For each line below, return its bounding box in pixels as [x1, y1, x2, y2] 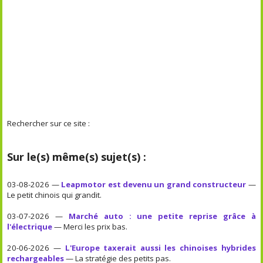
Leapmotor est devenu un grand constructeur [61, 178, 247, 190]
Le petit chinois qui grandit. [7, 189, 102, 200]
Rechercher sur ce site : [7, 117, 90, 129]
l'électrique [7, 221, 53, 232]
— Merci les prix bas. [52, 221, 128, 232]
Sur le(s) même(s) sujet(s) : [7, 149, 147, 164]
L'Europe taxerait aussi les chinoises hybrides [65, 242, 256, 253]
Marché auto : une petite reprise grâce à [69, 210, 256, 221]
